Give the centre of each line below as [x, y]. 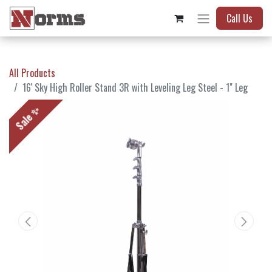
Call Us [240, 19]
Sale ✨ [28, 118]
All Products [32, 73]
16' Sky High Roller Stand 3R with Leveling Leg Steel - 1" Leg [135, 88]
